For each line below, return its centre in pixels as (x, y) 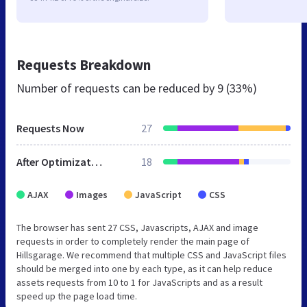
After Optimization (97, 162)
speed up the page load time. (77, 296)
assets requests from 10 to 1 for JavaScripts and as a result (139, 283)
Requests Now (50, 128)
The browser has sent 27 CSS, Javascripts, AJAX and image (137, 228)
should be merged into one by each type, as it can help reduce (145, 269)
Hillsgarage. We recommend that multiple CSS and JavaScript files (151, 255)
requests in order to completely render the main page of (133, 242)
